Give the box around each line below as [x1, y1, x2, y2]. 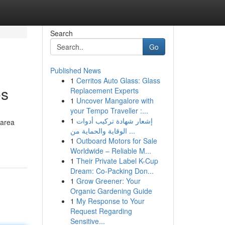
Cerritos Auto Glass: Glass [76, 75, 160, 85]
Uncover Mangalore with [76, 95, 154, 105]
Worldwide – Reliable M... [70, 146, 151, 156]
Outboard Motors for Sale [76, 136, 157, 146]
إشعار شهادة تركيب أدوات [76, 116, 153, 126]
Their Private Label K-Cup [76, 156, 158, 166]
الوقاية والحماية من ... [127, 126, 135, 136]
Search [50, 28, 73, 38]
